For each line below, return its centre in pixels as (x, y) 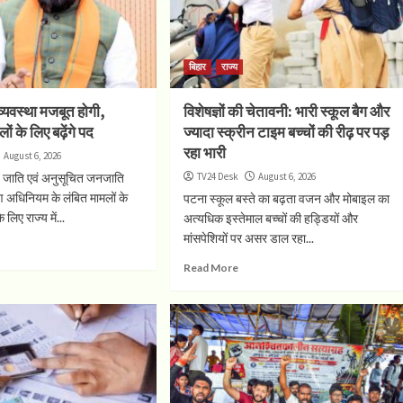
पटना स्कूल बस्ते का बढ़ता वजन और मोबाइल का (286, 198)
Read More (210, 267)
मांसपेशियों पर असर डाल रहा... (248, 237)
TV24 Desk (217, 176)
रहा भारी (204, 152)
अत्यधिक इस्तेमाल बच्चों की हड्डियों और (270, 218)
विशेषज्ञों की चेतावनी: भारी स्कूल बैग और (286, 111)
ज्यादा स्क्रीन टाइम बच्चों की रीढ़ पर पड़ (286, 132)
